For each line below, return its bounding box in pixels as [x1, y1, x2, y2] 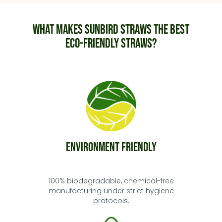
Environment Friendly [65, 140, 157, 155]
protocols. [93, 196, 129, 206]
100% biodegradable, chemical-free [48, 176, 174, 186]
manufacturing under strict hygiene [48, 186, 174, 196]
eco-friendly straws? [65, 36, 157, 52]
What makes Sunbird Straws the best [33, 22, 189, 38]
